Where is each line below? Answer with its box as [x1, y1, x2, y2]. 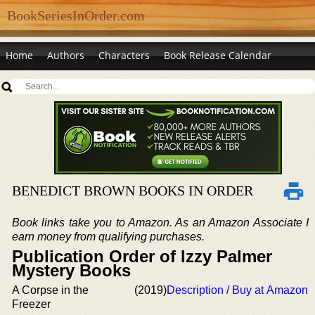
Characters [98, 49, 150, 62]
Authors [47, 49, 84, 62]
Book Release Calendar [164, 49, 271, 62]
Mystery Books [12, 261, 131, 280]
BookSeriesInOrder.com [7, 8, 145, 23]
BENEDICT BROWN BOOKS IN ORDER [12, 183, 253, 198]
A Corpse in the [12, 284, 89, 296]
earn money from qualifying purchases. [12, 231, 205, 243]
